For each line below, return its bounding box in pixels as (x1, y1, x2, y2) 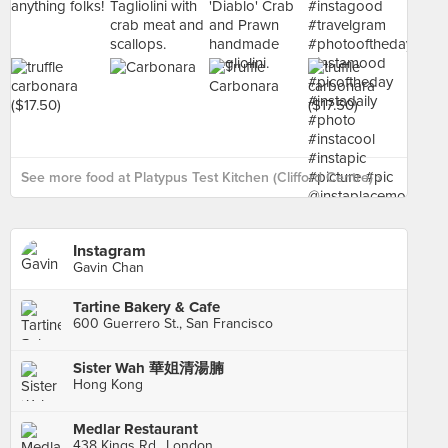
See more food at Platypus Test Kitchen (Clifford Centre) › (21, 169, 381, 186)
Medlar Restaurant (73, 420, 198, 438)
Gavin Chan (73, 259, 144, 276)
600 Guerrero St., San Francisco (73, 315, 273, 332)
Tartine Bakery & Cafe (73, 298, 220, 316)
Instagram (73, 241, 146, 261)
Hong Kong (73, 376, 143, 393)
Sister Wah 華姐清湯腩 (73, 359, 224, 377)
